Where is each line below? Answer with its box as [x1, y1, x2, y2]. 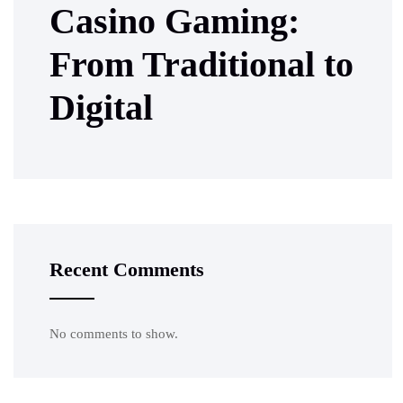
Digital [49, 86, 153, 128]
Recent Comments [49, 257, 204, 281]
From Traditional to [49, 43, 354, 85]
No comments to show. [49, 326, 178, 341]
